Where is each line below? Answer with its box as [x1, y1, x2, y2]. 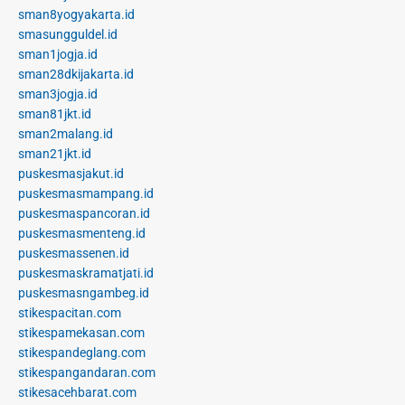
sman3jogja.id [18, 86, 98, 101]
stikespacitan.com [18, 305, 121, 320]
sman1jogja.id [18, 46, 98, 61]
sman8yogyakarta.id [18, 6, 135, 22]
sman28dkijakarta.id [18, 66, 134, 81]
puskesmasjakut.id [18, 165, 124, 181]
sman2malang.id [18, 126, 113, 141]
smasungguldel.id [18, 26, 118, 42]
